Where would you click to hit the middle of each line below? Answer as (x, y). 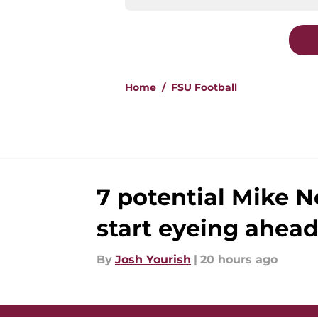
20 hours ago (239, 260)
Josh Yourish (153, 260)
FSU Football (204, 88)
